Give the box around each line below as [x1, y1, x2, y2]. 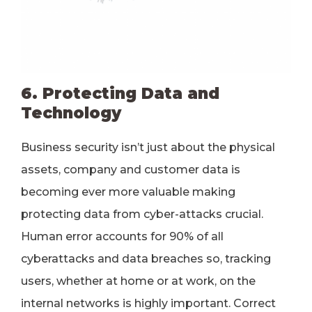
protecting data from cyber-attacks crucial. [21, 208, 263, 221]
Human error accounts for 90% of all [21, 230, 224, 243]
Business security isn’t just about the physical [21, 141, 275, 154]
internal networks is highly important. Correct [21, 297, 276, 310]
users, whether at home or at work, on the [21, 274, 256, 288]
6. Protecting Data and [21, 84, 219, 103]
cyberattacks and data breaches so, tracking [21, 252, 271, 265]
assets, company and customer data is [21, 163, 240, 176]
